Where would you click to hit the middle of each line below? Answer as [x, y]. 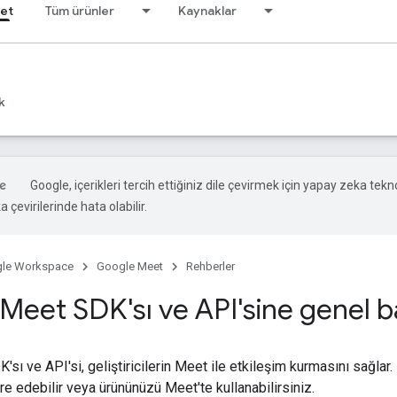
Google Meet [130, 266]
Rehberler [210, 266]
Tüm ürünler [80, 11]
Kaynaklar [207, 11]
